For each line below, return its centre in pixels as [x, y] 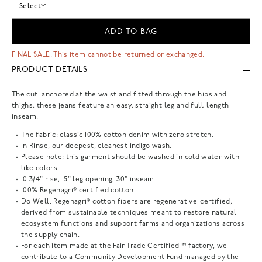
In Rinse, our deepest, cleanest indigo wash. [96, 146]
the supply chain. [51, 235]
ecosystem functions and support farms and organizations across [133, 224]
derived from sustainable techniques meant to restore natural [129, 213]
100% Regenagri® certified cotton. [78, 190]
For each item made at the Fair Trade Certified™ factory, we [124, 246]
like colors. [40, 168]
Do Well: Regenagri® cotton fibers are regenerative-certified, [127, 201]
